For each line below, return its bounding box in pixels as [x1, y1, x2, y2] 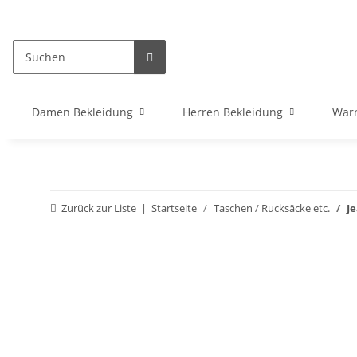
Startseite [151, 201, 197, 215]
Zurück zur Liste [61, 201, 136, 215]
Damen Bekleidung [32, 104, 133, 120]
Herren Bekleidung [182, 104, 283, 120]
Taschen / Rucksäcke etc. [214, 201, 330, 215]
